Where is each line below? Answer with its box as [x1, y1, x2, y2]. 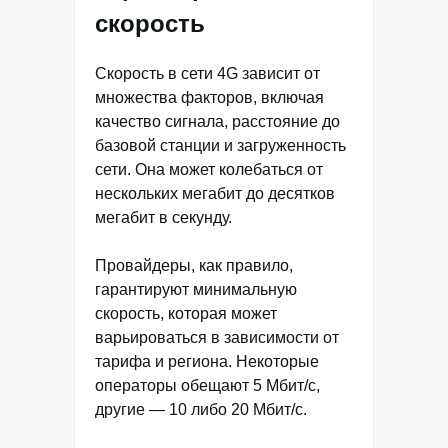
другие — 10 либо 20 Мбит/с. [95, 401, 307, 419]
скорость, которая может [95, 305, 277, 323]
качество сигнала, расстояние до [95, 113, 340, 131]
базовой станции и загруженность [95, 137, 346, 155]
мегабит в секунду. [95, 209, 232, 227]
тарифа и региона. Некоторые [95, 353, 319, 371]
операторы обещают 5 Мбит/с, [95, 377, 320, 395]
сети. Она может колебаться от [95, 161, 323, 179]
